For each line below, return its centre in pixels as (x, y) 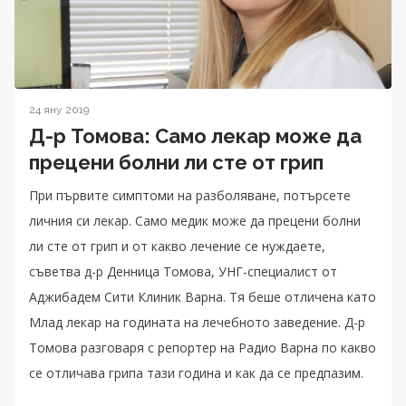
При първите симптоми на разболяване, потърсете (190, 195)
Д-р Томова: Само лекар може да (195, 135)
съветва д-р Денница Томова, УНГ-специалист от (183, 271)
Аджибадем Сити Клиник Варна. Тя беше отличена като (203, 296)
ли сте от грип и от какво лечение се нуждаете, (177, 246)
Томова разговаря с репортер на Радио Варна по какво (203, 347)
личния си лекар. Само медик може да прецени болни (195, 220)
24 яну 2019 (59, 109)
